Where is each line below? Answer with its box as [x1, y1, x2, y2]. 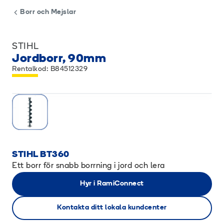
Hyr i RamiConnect [80, 180, 144, 187]
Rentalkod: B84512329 [12, 65, 87, 73]
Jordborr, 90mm [12, 53, 106, 65]
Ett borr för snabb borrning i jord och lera [12, 162, 165, 170]
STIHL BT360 [12, 150, 69, 159]
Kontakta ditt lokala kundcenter [57, 204, 167, 211]
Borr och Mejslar [20, 8, 76, 16]
